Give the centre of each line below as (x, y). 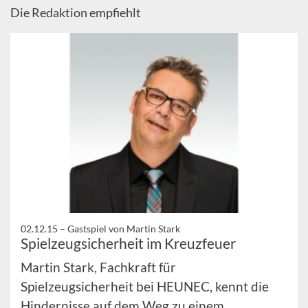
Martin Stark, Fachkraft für (98, 267)
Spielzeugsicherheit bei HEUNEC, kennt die (145, 286)
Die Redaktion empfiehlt (76, 13)
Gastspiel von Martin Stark (124, 228)
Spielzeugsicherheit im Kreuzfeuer (128, 243)
